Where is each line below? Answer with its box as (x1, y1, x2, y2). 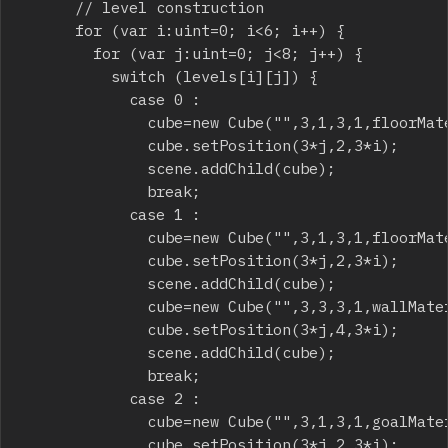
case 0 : (21, 88, 129, 109)
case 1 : (21, 203, 129, 224)
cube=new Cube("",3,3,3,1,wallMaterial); (21, 295, 147, 316)
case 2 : (21, 387, 129, 408)
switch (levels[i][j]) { (21, 65, 111, 86)
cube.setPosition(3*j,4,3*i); (21, 318, 147, 339)
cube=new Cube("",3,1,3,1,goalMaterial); (21, 410, 147, 431)
